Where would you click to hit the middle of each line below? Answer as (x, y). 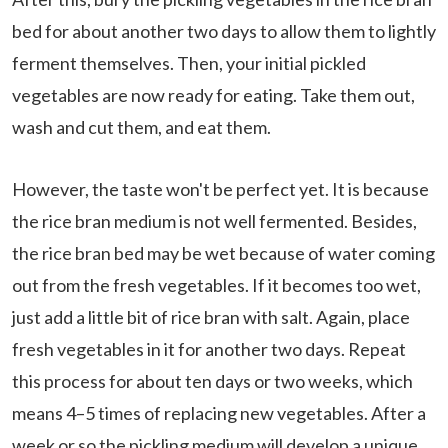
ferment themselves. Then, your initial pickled (189, 63)
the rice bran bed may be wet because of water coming (223, 253)
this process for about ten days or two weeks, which (212, 381)
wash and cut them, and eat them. (141, 127)
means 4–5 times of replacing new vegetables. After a (219, 413)
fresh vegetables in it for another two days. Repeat (209, 349)
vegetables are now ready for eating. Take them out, (213, 95)
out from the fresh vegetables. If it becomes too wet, (216, 285)
